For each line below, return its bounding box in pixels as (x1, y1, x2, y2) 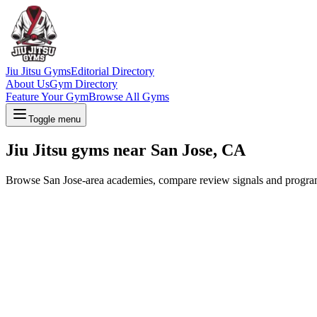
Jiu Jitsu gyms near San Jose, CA (6, 140, 246, 159)
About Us (6, 78, 50, 90)
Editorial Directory (71, 65, 154, 77)
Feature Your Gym (6, 91, 88, 103)
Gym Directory (50, 78, 117, 90)
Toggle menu (28, 114, 81, 125)
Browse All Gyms (88, 91, 169, 103)
